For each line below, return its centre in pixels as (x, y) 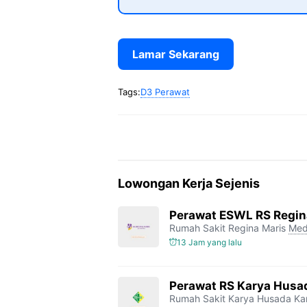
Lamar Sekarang (176, 54)
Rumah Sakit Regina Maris (228, 228)
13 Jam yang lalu (209, 242)
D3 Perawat (165, 92)
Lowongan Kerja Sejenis (189, 183)
